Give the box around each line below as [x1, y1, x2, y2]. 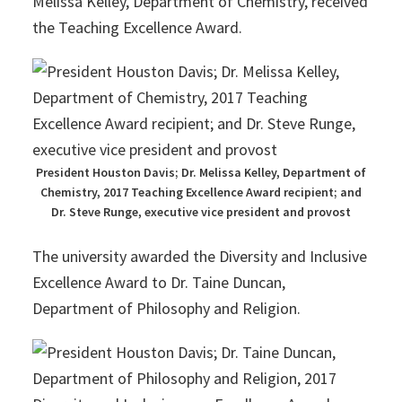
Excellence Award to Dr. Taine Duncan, [31, 272, 285, 293]
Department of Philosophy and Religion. [31, 298, 301, 319]
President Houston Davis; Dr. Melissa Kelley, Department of [36, 164, 366, 180]
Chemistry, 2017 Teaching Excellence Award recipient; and [40, 184, 362, 200]
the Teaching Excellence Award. [31, 17, 242, 38]
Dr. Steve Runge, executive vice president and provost [51, 204, 351, 220]
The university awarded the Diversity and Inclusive [31, 246, 367, 267]
